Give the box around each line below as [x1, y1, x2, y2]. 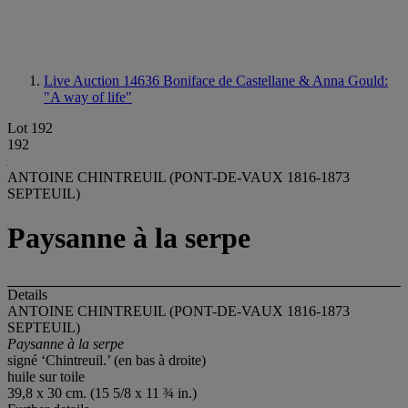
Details [7, 286, 47, 302]
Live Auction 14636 [44, 73, 163, 88]
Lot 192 [7, 120, 53, 136]
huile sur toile [7, 368, 85, 384]
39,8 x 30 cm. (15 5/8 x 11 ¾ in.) [7, 384, 197, 401]
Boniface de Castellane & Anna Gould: [163, 73, 388, 88]
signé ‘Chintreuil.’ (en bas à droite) [7, 352, 206, 368]
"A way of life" [44, 89, 132, 105]
